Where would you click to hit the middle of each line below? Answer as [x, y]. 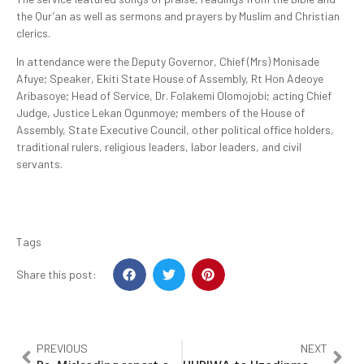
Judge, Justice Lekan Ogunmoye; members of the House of [160, 113]
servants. [39, 164]
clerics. [35, 32]
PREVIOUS [62, 349]
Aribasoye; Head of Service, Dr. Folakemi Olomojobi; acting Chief [174, 96]
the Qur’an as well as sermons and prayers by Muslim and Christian [178, 15]
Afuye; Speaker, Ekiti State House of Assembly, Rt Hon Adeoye [170, 79]
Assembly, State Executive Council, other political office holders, [175, 130]
